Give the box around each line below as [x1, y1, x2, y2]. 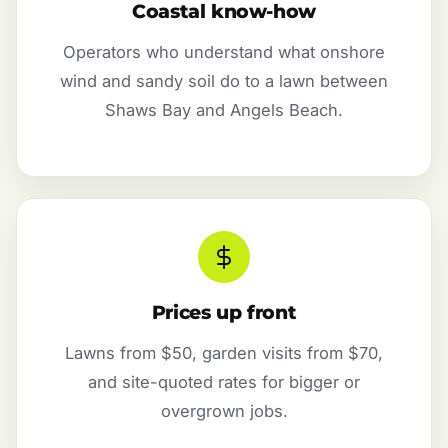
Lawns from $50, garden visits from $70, [65, 342, 383, 363]
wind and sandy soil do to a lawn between [60, 71, 388, 92]
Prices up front [151, 300, 297, 324]
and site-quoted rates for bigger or [88, 371, 360, 392]
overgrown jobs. [160, 400, 288, 421]
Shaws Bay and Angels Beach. [105, 100, 343, 121]
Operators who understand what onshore [63, 42, 385, 63]
